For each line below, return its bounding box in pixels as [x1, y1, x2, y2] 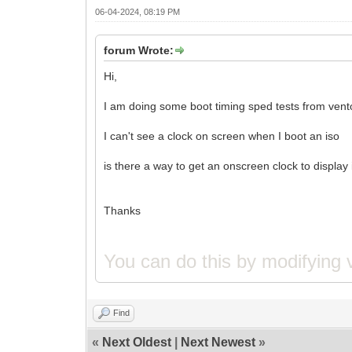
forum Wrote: [104, 43, 174, 57]
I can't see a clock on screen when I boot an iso [104, 129, 340, 142]
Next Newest [181, 335, 256, 349]
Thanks [104, 203, 141, 217]
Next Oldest [102, 335, 172, 349]
